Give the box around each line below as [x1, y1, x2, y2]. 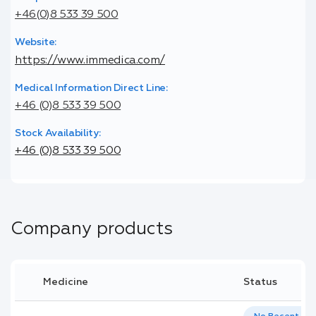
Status [243, 276, 277, 287]
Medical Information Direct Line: [14, 83, 168, 93]
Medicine [43, 276, 88, 287]
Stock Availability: [14, 128, 101, 139]
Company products [11, 221, 173, 239]
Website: [14, 37, 57, 48]
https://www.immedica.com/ [14, 54, 165, 66]
